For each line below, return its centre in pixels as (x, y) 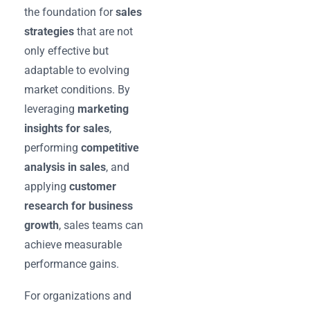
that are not (103, 31)
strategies (49, 31)
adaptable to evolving (77, 70)
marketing (103, 109)
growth (42, 225)
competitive (110, 147)
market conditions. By (77, 89)
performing (53, 147)
